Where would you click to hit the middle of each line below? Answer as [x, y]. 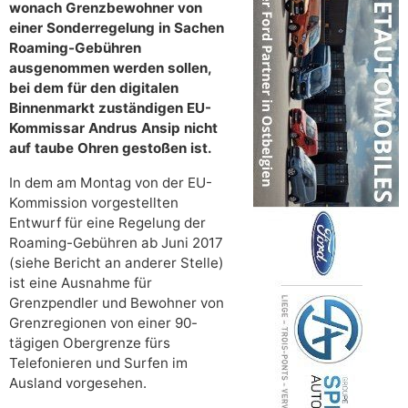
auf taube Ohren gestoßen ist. [111, 148]
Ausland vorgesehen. [78, 383]
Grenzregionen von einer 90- [103, 323]
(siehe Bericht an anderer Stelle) [117, 263]
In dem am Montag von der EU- [111, 183]
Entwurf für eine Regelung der [107, 223]
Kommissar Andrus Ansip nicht [113, 128]
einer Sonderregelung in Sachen [117, 28]
